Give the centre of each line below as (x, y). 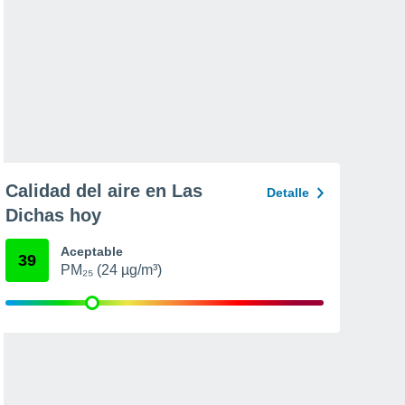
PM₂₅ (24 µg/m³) (111, 270)
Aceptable (92, 251)
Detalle (288, 193)
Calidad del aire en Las (104, 191)
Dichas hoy (53, 215)
